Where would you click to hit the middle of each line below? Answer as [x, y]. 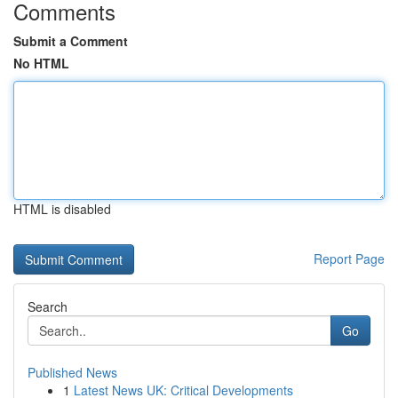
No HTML [41, 63]
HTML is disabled [62, 209]
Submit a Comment [71, 41]
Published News [72, 372]
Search [48, 306]
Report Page [349, 259]
